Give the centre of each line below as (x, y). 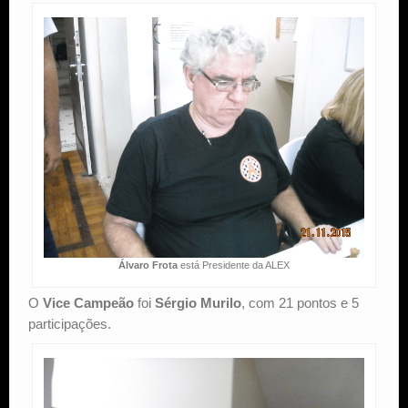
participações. (70, 323)
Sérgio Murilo (198, 302)
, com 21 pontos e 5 (300, 302)
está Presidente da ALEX (235, 265)
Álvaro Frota (149, 265)
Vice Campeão (88, 302)
